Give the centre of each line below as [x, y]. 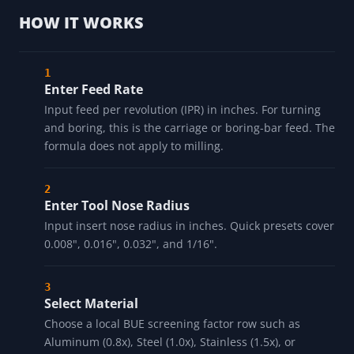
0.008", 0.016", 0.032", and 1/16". [131, 244]
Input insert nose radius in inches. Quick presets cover [189, 226]
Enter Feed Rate [94, 90]
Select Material [91, 304]
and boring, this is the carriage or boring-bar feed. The [190, 128]
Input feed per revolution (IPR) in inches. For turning [183, 110]
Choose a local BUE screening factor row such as [172, 324]
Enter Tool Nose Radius [117, 206]
